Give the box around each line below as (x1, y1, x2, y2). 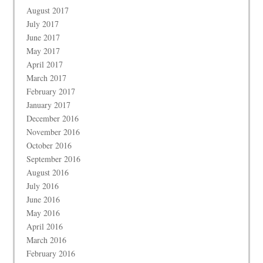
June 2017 (26, 31, 60, 43)
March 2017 (26, 72, 67, 83)
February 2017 (26, 85, 76, 97)
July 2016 (26, 180, 59, 191)
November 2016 (26, 126, 80, 137)
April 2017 (26, 58, 63, 70)
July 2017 (26, 18, 59, 29)
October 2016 (26, 139, 72, 151)
